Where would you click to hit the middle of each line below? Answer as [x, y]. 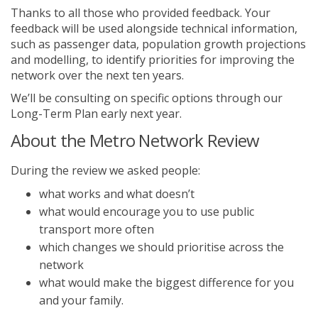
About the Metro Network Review [135, 141]
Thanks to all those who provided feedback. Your [141, 13]
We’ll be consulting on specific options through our [147, 98]
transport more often [97, 229]
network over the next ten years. [97, 76]
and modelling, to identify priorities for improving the [153, 60]
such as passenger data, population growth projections [158, 44]
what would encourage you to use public [147, 211]
